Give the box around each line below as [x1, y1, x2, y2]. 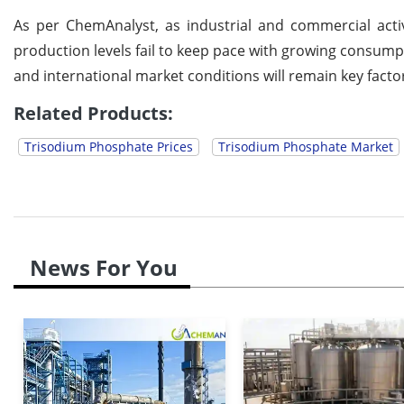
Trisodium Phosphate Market [218, 137, 393, 155]
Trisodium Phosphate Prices [24, 137, 193, 155]
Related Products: [14, 100, 173, 125]
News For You [30, 252, 178, 282]
